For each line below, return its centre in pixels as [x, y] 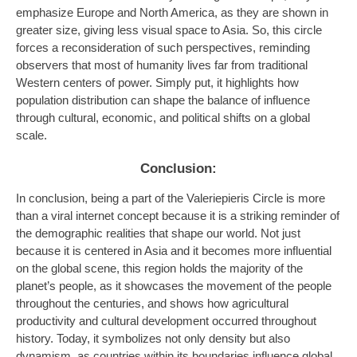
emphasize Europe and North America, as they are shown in [172, 12]
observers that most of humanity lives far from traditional [162, 65]
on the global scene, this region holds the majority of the [159, 268]
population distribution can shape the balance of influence [163, 100]
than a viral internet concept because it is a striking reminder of [178, 216]
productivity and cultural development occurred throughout [166, 321]
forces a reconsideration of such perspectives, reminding [163, 47]
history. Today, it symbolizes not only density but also [153, 338]
